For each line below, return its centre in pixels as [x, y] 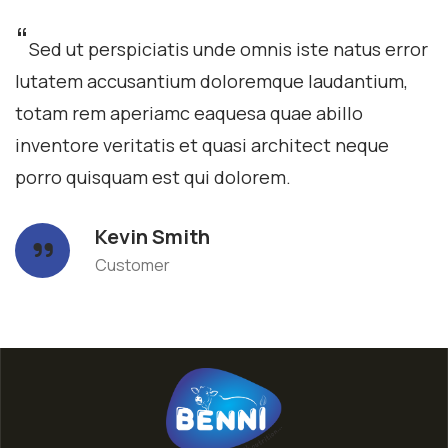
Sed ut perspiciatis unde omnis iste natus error [228, 48]
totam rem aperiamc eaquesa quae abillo [189, 112]
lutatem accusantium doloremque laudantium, [211, 80]
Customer [132, 264]
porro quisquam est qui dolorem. [153, 176]
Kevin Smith [152, 236]
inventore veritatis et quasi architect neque [202, 144]
